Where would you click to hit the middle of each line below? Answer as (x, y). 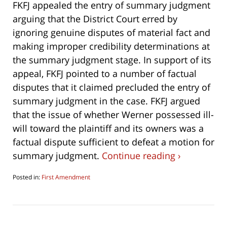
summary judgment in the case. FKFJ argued (106, 101)
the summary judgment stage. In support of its (112, 60)
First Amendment (66, 177)
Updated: (25, 186)
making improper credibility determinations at (111, 46)
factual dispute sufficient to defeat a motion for (113, 142)
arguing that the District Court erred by (95, 19)
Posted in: (26, 177)
